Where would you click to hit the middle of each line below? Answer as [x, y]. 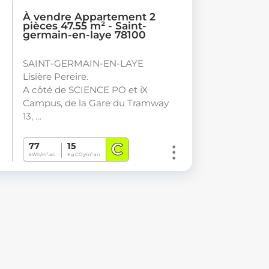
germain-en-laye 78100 [84, 34]
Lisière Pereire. [55, 76]
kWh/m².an [42, 154]
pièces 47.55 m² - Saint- [84, 25]
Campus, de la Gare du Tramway [95, 103]
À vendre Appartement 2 [89, 16]
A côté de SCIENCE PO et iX [85, 89]
